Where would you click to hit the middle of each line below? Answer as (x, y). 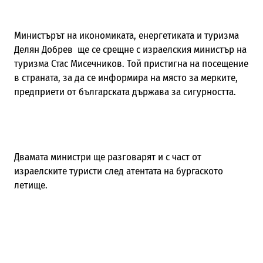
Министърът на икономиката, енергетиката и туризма (126, 35)
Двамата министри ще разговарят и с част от (107, 157)
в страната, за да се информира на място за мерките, (126, 77)
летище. (32, 185)
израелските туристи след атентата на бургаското (118, 171)
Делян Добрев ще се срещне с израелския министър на (130, 49)
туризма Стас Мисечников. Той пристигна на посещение (131, 63)
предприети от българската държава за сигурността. (125, 92)
